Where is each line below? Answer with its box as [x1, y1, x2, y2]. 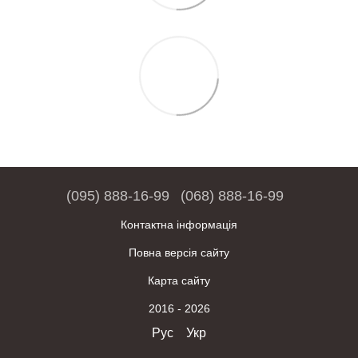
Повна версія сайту [129, 246, 229, 260]
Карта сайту [148, 274, 210, 288]
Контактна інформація [121, 218, 237, 232]
